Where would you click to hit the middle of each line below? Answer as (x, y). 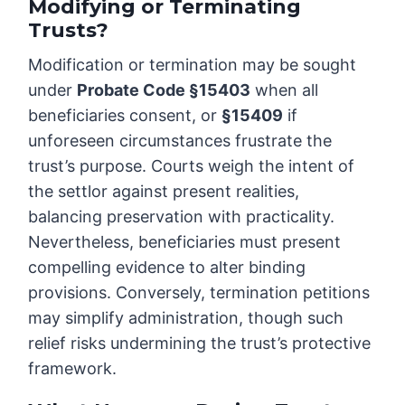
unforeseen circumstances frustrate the (180, 141)
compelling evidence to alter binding (167, 268)
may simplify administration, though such (186, 318)
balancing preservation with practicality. (182, 217)
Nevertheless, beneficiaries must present (185, 242)
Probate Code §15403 (164, 90)
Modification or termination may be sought (193, 65)
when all (285, 90)
